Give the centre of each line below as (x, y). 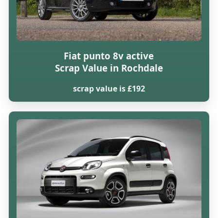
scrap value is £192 (109, 89)
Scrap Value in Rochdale (109, 68)
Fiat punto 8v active (109, 56)
